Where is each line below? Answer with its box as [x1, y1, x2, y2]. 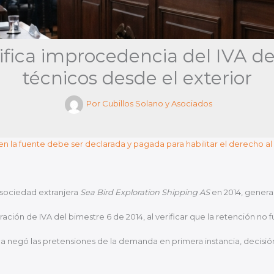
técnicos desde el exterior [22, 67, 252, 89]
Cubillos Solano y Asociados [102, 98, 212, 109]
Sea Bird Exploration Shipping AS [80, 187, 210, 197]
